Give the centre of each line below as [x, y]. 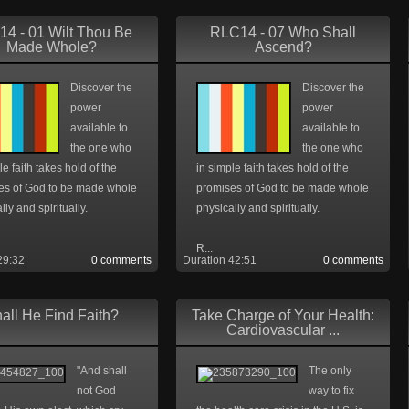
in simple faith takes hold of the [273, 168]
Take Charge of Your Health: [283, 315]
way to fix [331, 391]
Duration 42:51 [220, 260]
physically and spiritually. [258, 208]
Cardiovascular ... [283, 330]
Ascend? [283, 47]
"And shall [102, 371]
